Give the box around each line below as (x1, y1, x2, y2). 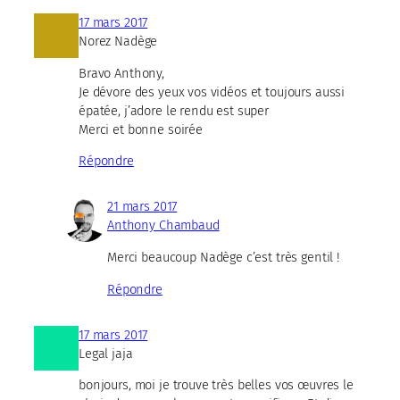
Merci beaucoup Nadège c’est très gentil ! (107, 248, 340, 265)
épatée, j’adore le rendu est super (79, 102, 270, 119)
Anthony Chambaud (107, 217, 220, 234)
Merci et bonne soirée (79, 121, 203, 137)
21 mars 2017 (107, 198, 178, 215)
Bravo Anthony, (79, 64, 164, 81)
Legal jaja (79, 345, 133, 362)
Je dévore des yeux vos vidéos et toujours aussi (79, 83, 346, 100)
